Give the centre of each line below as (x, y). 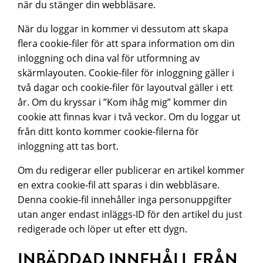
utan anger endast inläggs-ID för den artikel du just (130, 214)
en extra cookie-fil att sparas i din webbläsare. (119, 184)
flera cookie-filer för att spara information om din (127, 43)
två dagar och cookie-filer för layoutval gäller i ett (126, 87)
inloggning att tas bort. (68, 146)
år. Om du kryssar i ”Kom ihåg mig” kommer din (123, 102)
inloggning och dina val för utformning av (109, 58)
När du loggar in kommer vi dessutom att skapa (123, 28)
